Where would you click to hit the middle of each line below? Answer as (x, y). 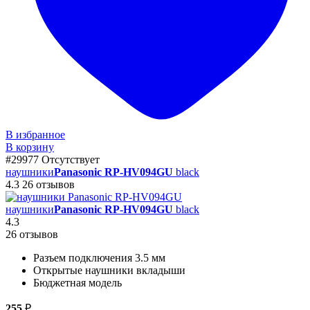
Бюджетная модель (77, 282)
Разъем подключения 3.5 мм (99, 257)
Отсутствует (71, 159)
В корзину (30, 147)
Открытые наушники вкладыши (109, 270)
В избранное (35, 134)
